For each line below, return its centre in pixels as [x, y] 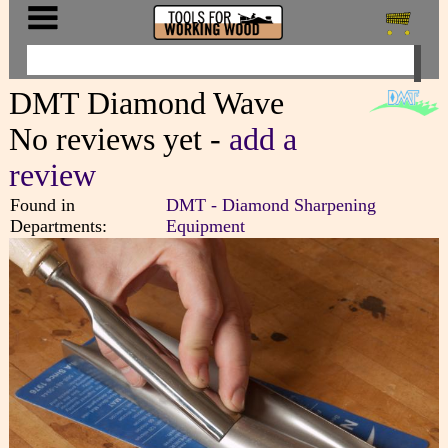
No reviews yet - [118, 139]
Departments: [58, 225]
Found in [42, 204]
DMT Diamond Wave [146, 103]
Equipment [205, 225]
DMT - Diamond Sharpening [270, 204]
